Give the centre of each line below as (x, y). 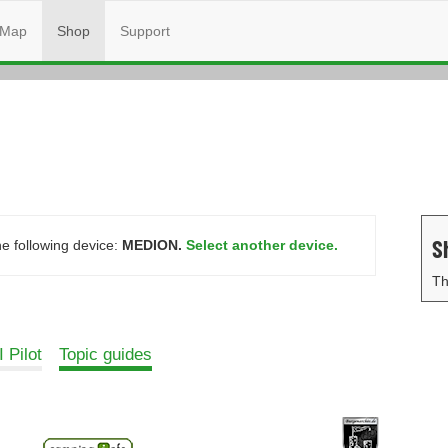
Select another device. (262, 245)
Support (145, 31)
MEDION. (152, 245)
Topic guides (105, 354)
